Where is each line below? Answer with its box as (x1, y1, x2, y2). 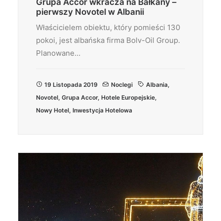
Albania (146, 81, 168, 88)
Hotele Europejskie (101, 94, 155, 101)
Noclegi (111, 81, 133, 88)
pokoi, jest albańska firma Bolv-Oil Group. (36, 36, 180, 45)
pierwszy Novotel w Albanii (36, 7, 144, 17)
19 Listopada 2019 (44, 81, 98, 88)
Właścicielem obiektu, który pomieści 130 (36, 23, 180, 32)
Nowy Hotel (36, 107, 69, 114)
